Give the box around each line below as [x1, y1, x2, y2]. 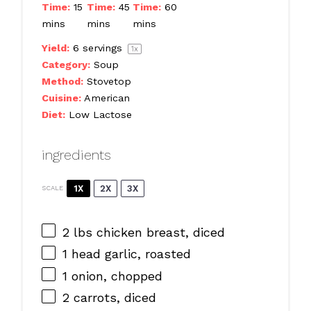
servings [78, 42, 126, 54]
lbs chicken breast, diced [69, 224, 225, 239]
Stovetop [86, 76, 131, 87]
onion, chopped [67, 268, 162, 283]
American [83, 92, 130, 104]
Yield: [41, 42, 69, 54]
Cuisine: [41, 92, 81, 104]
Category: [41, 59, 90, 71]
